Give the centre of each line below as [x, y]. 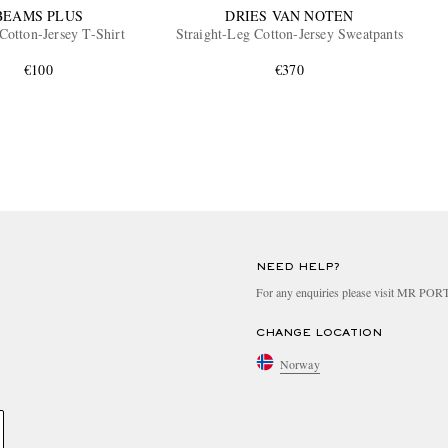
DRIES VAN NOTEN [289, 16]
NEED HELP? [298, 267]
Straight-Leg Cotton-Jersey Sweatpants [289, 34]
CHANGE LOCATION [319, 333]
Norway [300, 363]
